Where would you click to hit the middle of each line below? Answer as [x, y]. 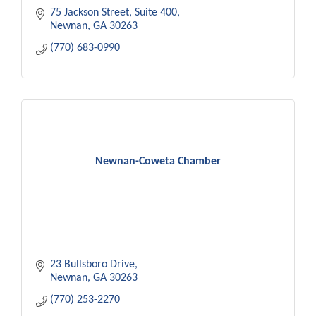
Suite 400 [156, 13]
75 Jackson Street [90, 13]
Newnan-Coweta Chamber [158, 162]
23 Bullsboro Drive [92, 265]
